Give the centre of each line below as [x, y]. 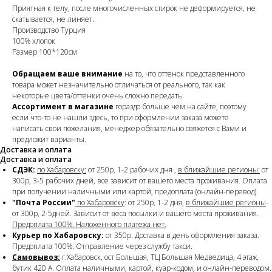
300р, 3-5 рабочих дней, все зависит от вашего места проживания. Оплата [140, 180]
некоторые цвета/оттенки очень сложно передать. [98, 95]
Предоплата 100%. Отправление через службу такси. [102, 246]
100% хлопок [34, 41]
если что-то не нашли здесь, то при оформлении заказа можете [121, 117]
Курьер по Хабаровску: [58, 235]
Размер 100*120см [45, 52]
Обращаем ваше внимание [68, 73]
